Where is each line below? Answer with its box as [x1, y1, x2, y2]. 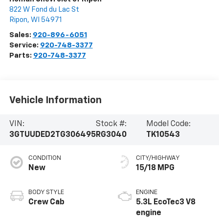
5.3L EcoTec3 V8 [136, 198, 196, 207]
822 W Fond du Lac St [9, 6, 79, 14]
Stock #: [95, 120, 127, 129]
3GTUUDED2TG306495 [9, 131, 96, 139]
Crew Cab [28, 198, 65, 207]
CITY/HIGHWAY [136, 155, 180, 162]
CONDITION [28, 155, 61, 162]
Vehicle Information [9, 95, 102, 105]
